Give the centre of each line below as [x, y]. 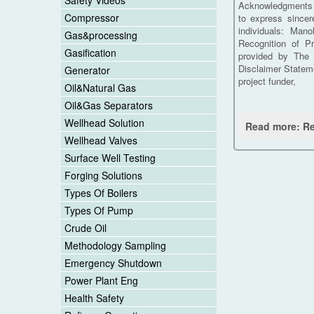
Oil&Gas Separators [109, 105]
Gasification [90, 53]
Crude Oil [86, 228]
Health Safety [94, 298]
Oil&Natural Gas [100, 88]
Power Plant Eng [101, 281]
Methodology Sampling [115, 246]
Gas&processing [101, 35]
